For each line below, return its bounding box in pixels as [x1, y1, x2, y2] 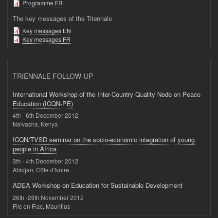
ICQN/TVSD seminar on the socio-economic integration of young [13, 135, 195, 145]
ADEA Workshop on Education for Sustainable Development [13, 180, 182, 190]
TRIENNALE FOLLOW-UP [13, 71, 93, 81]
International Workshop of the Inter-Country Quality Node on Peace [13, 89, 200, 99]
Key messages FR [22, 35, 71, 43]
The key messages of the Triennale [13, 14, 112, 23]
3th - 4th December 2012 [13, 156, 78, 165]
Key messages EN [22, 26, 71, 35]
